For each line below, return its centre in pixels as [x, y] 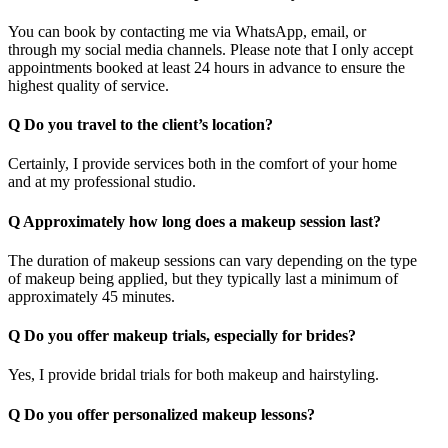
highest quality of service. [88, 85]
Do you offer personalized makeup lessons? [167, 414]
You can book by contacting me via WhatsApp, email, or [187, 31]
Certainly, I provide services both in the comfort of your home [202, 164]
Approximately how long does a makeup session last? [200, 221]
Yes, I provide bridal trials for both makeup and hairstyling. [193, 375]
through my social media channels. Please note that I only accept [210, 49]
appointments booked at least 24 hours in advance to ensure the [206, 67]
